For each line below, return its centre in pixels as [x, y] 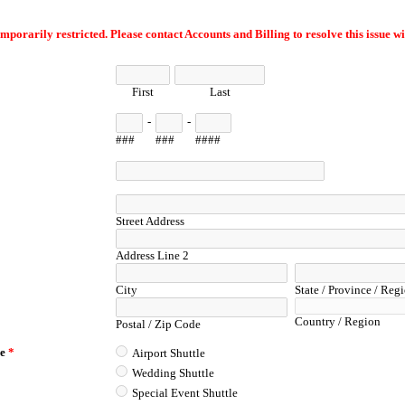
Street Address [151, 221]
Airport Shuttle [169, 353]
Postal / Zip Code [159, 324]
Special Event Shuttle [185, 393]
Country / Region [337, 321]
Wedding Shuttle [174, 373]
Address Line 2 [153, 255]
